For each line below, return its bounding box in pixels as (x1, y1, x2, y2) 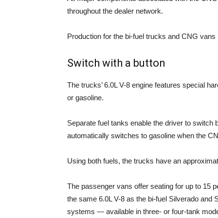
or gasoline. (67, 93, 104, 102)
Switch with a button (67, 57, 165, 69)
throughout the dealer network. (67, 7, 163, 15)
